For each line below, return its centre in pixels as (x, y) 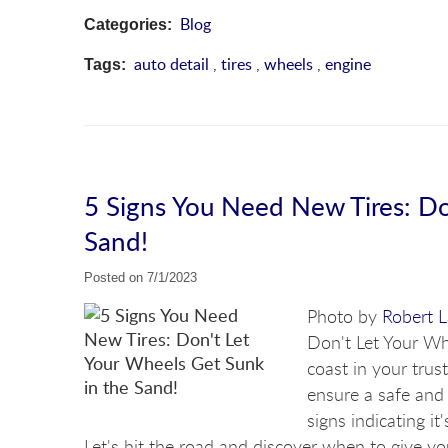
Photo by (344, 316)
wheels (288, 63)
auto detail (171, 63)
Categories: (128, 24)
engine (348, 63)
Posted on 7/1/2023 (140, 277)
